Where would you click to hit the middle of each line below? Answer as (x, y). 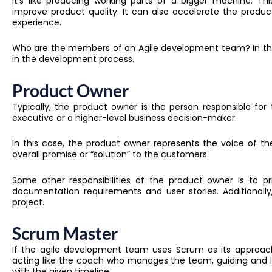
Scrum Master (65, 233)
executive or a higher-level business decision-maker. (124, 117)
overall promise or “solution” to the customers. (112, 155)
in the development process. (73, 59)
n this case (39, 144)
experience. (37, 22)
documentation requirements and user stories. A (121, 191)
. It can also (144, 11)
